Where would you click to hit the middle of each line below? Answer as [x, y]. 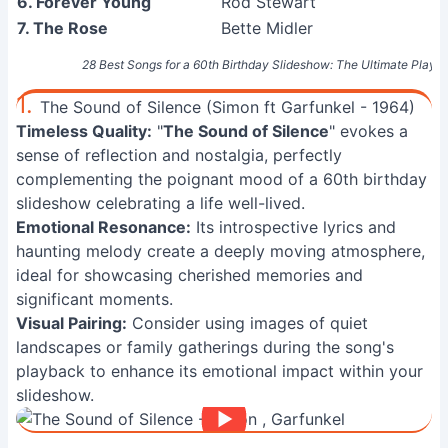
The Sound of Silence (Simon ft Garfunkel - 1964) [227, 107]
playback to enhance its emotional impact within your [219, 371]
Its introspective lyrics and [293, 227]
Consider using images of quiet [247, 323]
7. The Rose [62, 28]
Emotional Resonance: [103, 227]
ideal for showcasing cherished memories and [189, 275]
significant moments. [94, 299]
